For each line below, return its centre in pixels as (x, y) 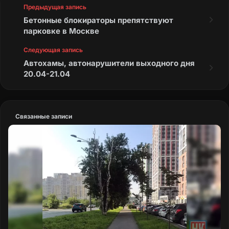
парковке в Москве (61, 31)
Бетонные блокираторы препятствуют (98, 20)
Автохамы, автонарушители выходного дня (109, 63)
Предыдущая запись (55, 7)
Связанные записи (44, 116)
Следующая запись (53, 50)
